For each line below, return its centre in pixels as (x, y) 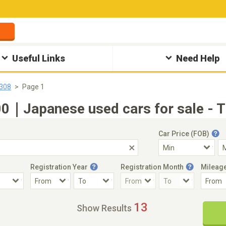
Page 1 (33, 87)
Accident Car (31, 200)
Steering (152, 200)
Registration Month (152, 167)
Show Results (104, 208)
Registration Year (59, 167)
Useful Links (39, 58)
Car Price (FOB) (184, 134)
